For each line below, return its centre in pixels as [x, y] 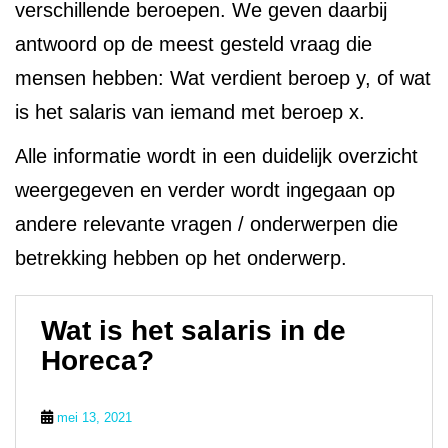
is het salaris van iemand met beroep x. [193, 112]
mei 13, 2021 [94, 417]
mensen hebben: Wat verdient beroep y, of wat [223, 78]
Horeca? [97, 360]
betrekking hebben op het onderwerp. [184, 258]
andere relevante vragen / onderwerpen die [206, 224]
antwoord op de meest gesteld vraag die [193, 44]
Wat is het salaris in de [193, 330]
